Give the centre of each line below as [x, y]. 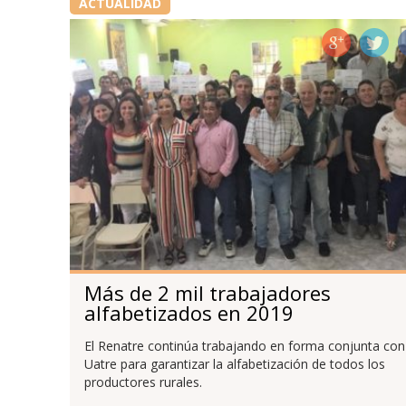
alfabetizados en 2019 [188, 313]
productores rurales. [143, 382]
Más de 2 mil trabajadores [207, 293]
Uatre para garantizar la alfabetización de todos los [234, 364]
